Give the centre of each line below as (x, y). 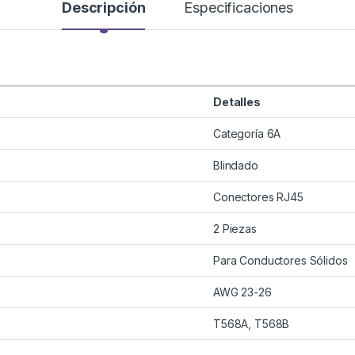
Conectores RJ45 (258, 197)
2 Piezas (235, 229)
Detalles (237, 102)
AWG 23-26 (242, 292)
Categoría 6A (247, 134)
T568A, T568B (252, 324)
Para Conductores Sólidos (281, 261)
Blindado (236, 166)
